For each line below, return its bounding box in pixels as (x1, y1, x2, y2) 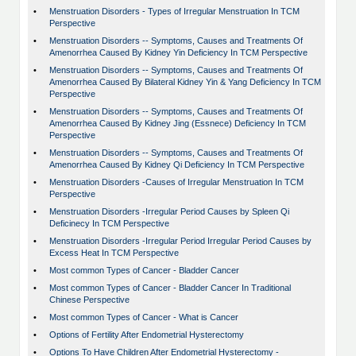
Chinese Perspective (49, 295, 130, 305)
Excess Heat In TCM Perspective (49, 248, 179, 258)
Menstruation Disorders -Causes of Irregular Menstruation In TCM (49, 177, 304, 188)
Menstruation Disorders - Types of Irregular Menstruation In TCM (49, 6, 300, 17)
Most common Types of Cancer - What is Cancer (49, 312, 238, 323)
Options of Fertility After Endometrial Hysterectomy (49, 330, 244, 340)
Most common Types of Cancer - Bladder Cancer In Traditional (49, 283, 291, 293)
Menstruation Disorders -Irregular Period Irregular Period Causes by (49, 236, 311, 246)
